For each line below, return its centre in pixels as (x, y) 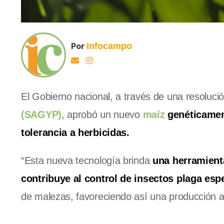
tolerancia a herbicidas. (75, 133)
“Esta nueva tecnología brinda (87, 161)
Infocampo (109, 46)
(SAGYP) (41, 115)
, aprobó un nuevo (102, 115)
